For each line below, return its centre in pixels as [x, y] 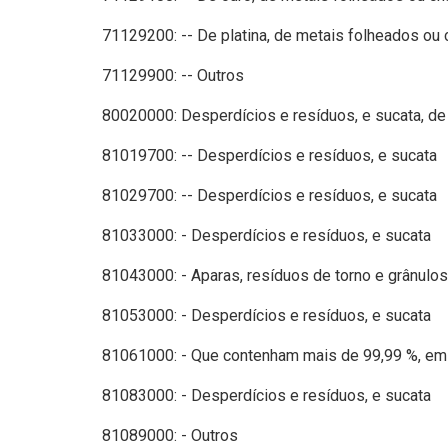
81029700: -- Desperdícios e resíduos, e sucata [269, 195]
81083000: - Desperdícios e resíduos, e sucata [266, 395]
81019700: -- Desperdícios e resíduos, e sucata [269, 155]
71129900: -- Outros [173, 75]
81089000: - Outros [170, 435]
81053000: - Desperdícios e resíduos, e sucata [266, 315]
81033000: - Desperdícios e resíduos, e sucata [266, 235]
